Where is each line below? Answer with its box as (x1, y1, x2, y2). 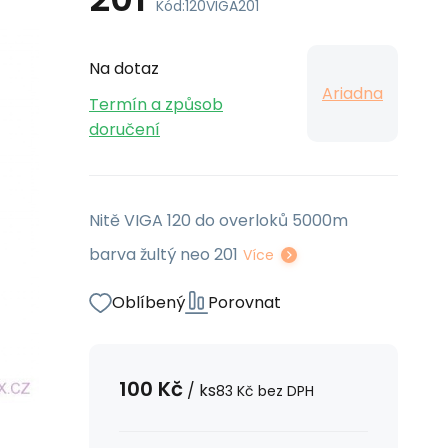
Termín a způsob (89, 93, 223, 116)
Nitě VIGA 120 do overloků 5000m (89, 209, 348, 232)
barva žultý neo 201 (89, 243, 238, 266)
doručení (89, 118, 160, 141)
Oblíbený (112, 291, 185, 314)
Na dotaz (89, 57, 159, 80)
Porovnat (208, 291, 281, 314)
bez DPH (258, 381, 314, 401)
